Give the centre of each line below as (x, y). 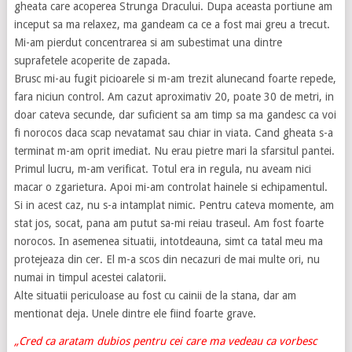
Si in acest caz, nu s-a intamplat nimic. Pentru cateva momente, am (174, 205)
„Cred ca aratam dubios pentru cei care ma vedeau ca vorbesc (165, 341)
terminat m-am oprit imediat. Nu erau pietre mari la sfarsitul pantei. (174, 151)
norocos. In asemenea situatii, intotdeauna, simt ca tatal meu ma (168, 242)
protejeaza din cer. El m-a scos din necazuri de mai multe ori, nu (167, 260)
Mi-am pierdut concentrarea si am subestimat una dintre (148, 43)
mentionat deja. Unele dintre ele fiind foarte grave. (135, 314)
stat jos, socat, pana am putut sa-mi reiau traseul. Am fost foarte (169, 224)
